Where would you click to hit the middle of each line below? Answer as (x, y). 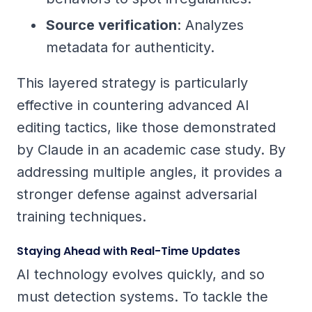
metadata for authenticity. (130, 48)
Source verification (111, 25)
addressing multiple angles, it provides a (149, 172)
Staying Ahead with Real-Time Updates (128, 251)
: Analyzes (210, 25)
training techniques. (81, 217)
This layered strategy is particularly (132, 83)
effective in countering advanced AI (133, 106)
